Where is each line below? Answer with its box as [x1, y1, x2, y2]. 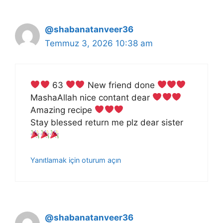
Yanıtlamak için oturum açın [30, 156, 121, 165]
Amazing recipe [30, 105, 95, 115]
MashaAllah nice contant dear [30, 92, 152, 103]
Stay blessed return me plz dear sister [30, 117, 183, 127]
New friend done [85, 80, 157, 90]
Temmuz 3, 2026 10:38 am [45, 38, 153, 49]
